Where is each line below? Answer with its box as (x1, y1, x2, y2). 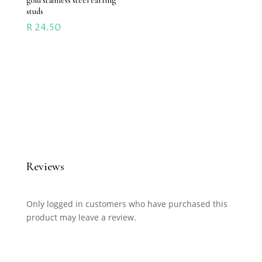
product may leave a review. (26, 211, 136, 223)
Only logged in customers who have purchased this (26, 198, 227, 209)
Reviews (26, 159, 64, 174)
